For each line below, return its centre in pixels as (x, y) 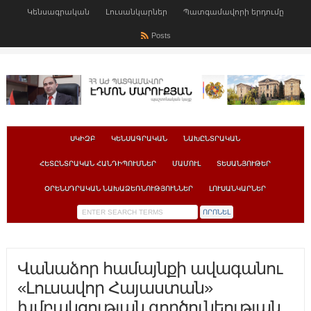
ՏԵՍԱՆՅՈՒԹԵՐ (244, 164)
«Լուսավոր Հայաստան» (115, 288)
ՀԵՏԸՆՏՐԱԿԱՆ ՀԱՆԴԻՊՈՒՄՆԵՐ (98, 164)
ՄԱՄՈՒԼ (187, 164)
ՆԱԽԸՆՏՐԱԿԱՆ (212, 139)
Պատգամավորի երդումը (234, 12)
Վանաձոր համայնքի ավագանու (149, 269)
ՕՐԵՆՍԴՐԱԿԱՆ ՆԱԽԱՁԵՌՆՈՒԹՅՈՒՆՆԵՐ (119, 189)
